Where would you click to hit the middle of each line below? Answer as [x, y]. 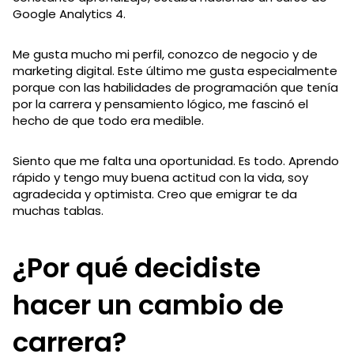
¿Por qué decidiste [137, 267]
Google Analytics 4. [71, 13]
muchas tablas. [58, 210]
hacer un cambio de [148, 305]
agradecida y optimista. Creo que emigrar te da [155, 194]
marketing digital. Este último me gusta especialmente [175, 70]
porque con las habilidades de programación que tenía [175, 87]
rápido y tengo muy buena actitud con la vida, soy [160, 177]
